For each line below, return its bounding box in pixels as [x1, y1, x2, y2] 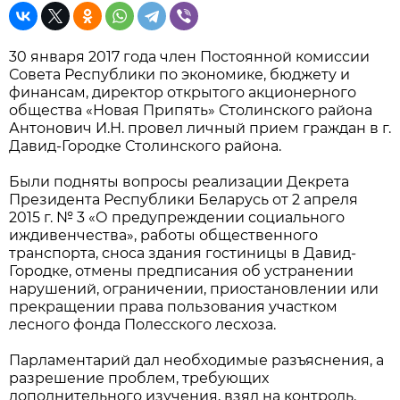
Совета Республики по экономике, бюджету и [9, 66, 350, 83]
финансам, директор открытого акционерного [9, 84, 356, 101]
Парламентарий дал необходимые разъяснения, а [9, 352, 384, 369]
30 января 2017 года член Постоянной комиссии [9, 48, 370, 65]
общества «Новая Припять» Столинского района [9, 102, 372, 119]
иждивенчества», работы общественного [9, 227, 318, 244]
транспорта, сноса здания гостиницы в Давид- [9, 245, 356, 262]
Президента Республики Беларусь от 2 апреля [9, 191, 358, 208]
